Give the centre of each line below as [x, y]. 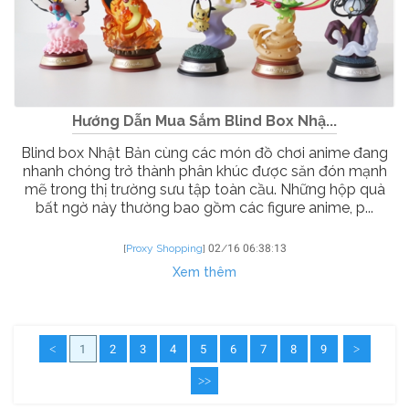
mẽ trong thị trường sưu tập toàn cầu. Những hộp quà [204, 189]
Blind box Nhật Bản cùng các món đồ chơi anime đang [204, 152]
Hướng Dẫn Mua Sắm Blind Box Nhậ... [204, 121]
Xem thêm [204, 272]
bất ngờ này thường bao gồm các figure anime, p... [204, 207]
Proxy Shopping [164, 248]
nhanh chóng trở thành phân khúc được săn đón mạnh [204, 171]
